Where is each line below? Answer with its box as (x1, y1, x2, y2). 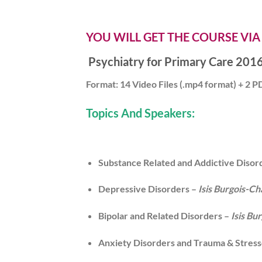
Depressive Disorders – (98, 183, 198, 195)
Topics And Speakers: (86, 105, 195, 120)
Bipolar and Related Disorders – (98, 210, 231, 222)
